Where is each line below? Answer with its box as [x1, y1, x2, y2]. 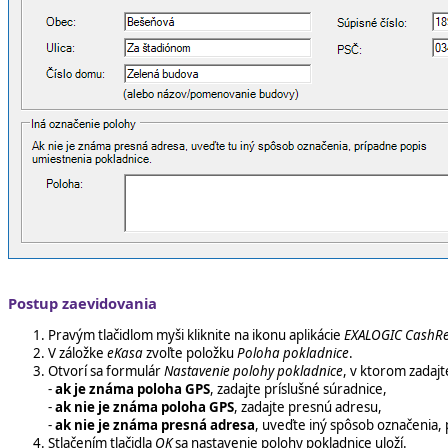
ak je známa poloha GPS [55, 380, 210, 398]
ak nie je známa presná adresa [55, 416, 255, 434]
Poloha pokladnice [237, 344, 349, 362]
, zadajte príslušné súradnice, [210, 380, 387, 398]
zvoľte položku [143, 344, 237, 362]
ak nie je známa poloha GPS [55, 398, 234, 416]
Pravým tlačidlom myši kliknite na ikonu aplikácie [48, 326, 344, 344]
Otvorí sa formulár [48, 362, 164, 380]
